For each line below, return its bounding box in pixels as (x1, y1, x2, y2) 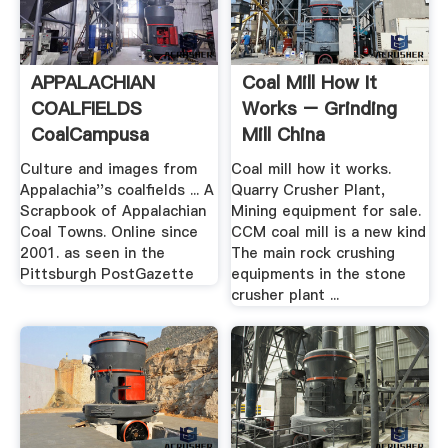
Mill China (242, 121, 326, 147)
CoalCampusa (30, 121, 149, 147)
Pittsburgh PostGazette (19, 264, 194, 285)
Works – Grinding (242, 95, 398, 121)
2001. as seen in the (19, 243, 165, 264)
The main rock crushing (231, 243, 396, 264)
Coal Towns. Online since (19, 222, 198, 243)
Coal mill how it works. (231, 159, 392, 180)
